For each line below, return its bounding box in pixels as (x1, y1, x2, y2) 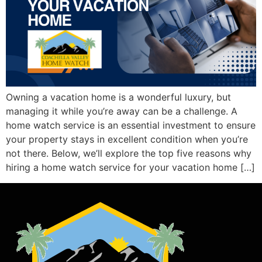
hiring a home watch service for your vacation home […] (6, 161, 255, 174)
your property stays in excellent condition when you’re (6, 133, 248, 146)
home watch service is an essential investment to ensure (6, 119, 256, 132)
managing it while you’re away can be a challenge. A (6, 105, 237, 118)
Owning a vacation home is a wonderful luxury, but (6, 91, 231, 104)
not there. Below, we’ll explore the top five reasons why (6, 147, 251, 160)
